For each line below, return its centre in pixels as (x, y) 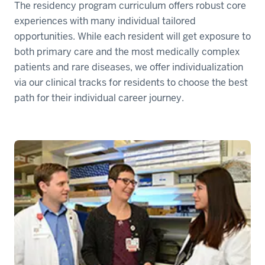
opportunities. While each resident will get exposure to (132, 37)
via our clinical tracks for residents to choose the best (131, 83)
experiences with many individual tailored (105, 21)
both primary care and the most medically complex (127, 52)
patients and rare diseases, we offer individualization (129, 67)
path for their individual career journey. (99, 98)
